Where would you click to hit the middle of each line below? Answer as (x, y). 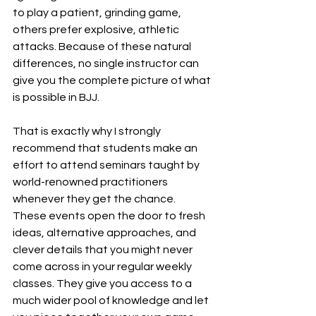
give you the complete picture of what (113, 80)
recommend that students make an (106, 148)
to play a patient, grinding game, (98, 13)
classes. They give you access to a (103, 284)
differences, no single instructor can (107, 63)
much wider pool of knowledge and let (112, 300)
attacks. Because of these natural (103, 47)
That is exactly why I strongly (88, 131)
